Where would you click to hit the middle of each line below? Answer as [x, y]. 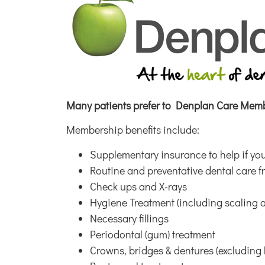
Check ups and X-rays [138, 186]
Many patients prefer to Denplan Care [152, 105]
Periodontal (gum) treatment [153, 234]
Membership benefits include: [133, 130]
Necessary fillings [129, 218]
